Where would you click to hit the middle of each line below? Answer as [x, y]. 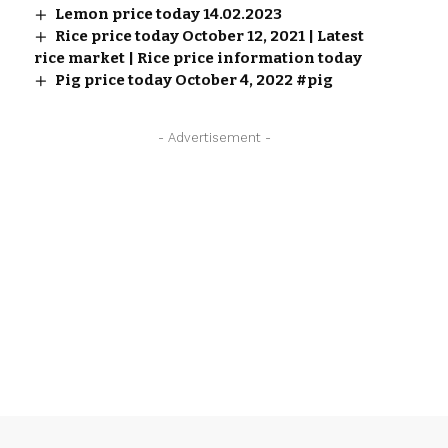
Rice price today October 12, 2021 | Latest [209, 36]
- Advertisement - [215, 138]
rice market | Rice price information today [197, 58]
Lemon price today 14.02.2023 [168, 14]
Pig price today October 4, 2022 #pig [193, 80]
